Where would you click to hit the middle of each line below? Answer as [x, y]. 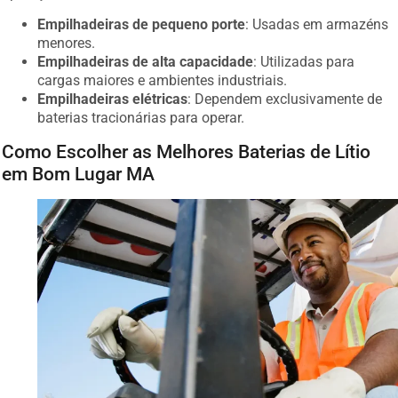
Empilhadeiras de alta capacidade [146, 58]
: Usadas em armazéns [317, 20]
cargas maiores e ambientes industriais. [163, 76]
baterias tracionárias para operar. [141, 114]
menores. [67, 39]
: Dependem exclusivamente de [285, 95]
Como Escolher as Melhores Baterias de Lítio [187, 147]
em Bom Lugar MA [79, 170]
